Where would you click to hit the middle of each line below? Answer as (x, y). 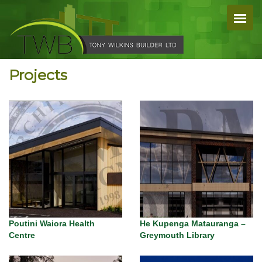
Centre (22, 235)
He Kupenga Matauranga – (193, 223)
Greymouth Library (177, 235)
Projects (38, 75)
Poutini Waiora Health (52, 223)
